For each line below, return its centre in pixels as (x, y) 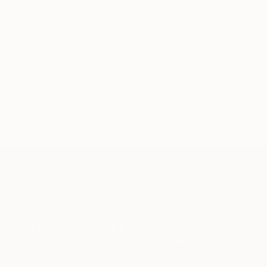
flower (223, 75)
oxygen (34, 75)
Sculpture (117, 176)
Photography (72, 176)
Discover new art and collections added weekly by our (117, 254)
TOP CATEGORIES (46, 163)
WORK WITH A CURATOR (133, 11)
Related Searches (60, 56)
